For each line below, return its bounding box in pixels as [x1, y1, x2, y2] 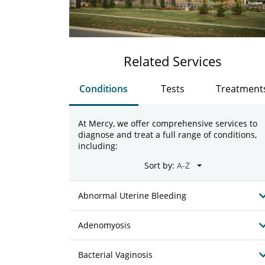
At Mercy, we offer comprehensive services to [78, 118, 257, 129]
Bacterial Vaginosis [78, 249, 153, 260]
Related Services [124, 52, 222, 70]
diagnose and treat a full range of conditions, [78, 129, 257, 140]
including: [78, 140, 118, 151]
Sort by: [144, 160, 174, 171]
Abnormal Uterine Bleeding [78, 190, 186, 201]
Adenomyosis [78, 219, 131, 231]
